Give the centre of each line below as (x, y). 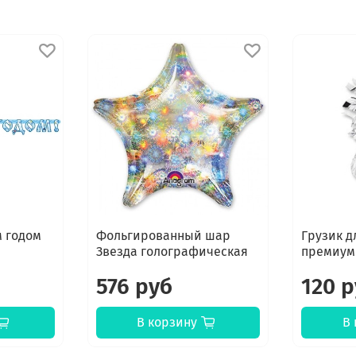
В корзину (167, 323)
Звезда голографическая (172, 252)
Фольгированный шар (163, 236)
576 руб (134, 287)
